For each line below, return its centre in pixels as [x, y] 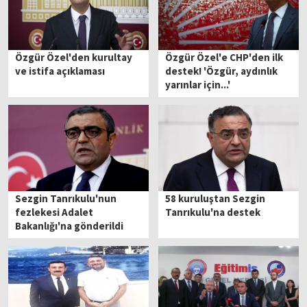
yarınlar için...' [198, 85]
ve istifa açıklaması [60, 71]
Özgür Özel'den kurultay [74, 58]
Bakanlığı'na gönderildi [70, 225]
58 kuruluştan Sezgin [216, 198]
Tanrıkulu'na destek [213, 212]
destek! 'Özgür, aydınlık [222, 71]
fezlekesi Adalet [54, 212]
